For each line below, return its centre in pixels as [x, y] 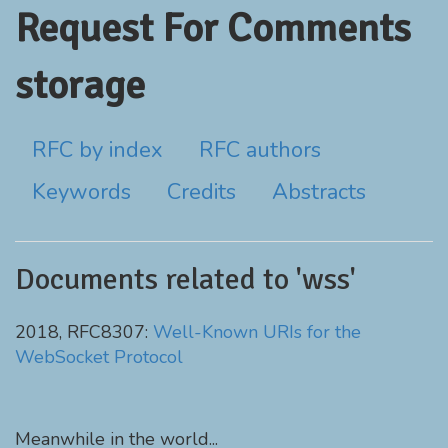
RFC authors [260, 150]
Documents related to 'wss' [185, 279]
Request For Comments [213, 28]
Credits [201, 192]
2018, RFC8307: [84, 332]
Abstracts [319, 192]
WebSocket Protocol [99, 357]
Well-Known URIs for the [257, 332]
